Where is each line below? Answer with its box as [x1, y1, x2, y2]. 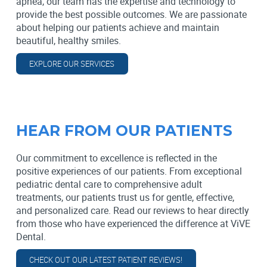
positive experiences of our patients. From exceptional [15, 164, 242, 178]
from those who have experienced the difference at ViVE [15, 217, 250, 231]
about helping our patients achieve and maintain [15, 21, 219, 35]
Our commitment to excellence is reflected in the [15, 151, 217, 165]
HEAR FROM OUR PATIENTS [15, 122, 232, 140]
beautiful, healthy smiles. [15, 34, 121, 48]
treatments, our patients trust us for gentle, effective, [15, 191, 234, 204]
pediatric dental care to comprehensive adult [15, 178, 202, 191]
